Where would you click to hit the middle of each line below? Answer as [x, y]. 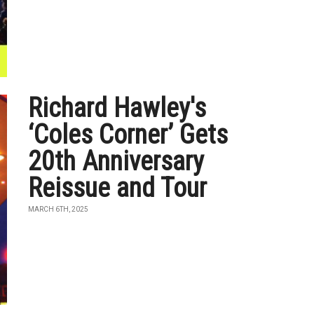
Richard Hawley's [117, 108]
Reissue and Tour [118, 188]
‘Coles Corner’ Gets [128, 135]
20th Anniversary [116, 161]
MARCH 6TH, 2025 [59, 209]
